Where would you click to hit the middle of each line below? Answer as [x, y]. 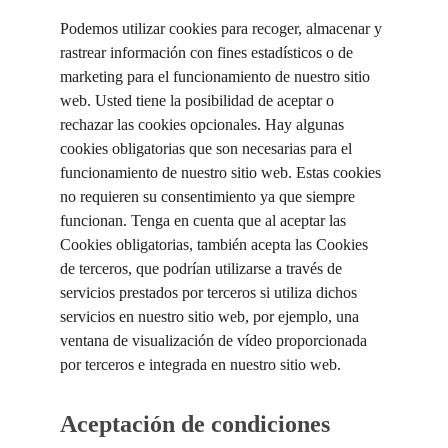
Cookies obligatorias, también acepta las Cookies [216, 244]
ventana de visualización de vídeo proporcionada [215, 340]
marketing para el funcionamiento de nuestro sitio [217, 76]
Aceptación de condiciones [195, 424]
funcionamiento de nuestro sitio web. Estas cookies [222, 172]
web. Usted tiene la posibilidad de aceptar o [199, 100]
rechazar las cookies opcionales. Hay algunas [204, 124]
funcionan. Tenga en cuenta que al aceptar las [205, 220]
